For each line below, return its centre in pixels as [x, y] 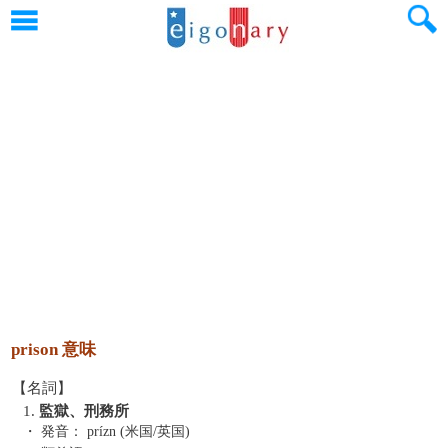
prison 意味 [53, 349]
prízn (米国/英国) [138, 431]
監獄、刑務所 [84, 411]
